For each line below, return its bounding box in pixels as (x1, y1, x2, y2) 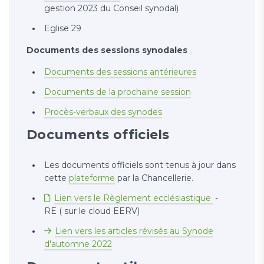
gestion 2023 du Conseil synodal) (44, 3, 179, 14)
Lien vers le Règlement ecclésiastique (54, 193, 213, 204)
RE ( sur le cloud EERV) (44, 206, 140, 217)
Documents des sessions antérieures (44, 67, 196, 78)
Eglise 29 (44, 23, 81, 34)
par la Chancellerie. (115, 173, 193, 184)
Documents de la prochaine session (44, 87, 191, 98)
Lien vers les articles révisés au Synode (55, 226, 213, 237)
